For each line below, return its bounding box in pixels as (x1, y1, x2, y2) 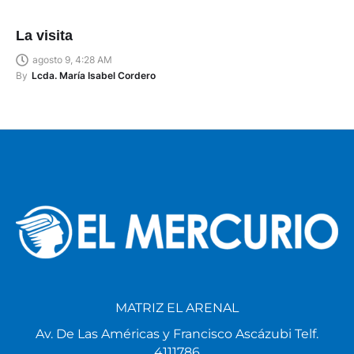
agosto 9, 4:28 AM (32, 54, 112, 66)
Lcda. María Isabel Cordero (32, 70, 156, 82)
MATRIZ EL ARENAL (115, 300, 239, 316)
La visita (16, 28, 73, 44)
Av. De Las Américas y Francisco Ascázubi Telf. (36, 326, 318, 342)
